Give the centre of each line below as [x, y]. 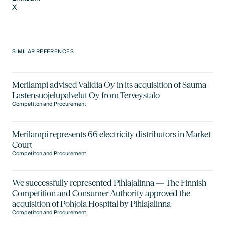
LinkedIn [26, 13]
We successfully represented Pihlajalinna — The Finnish [109, 183]
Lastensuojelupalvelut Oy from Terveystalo [86, 96]
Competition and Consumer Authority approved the [101, 193]
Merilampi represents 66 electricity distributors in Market [112, 134]
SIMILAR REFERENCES [43, 52]
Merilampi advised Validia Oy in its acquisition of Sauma [109, 85]
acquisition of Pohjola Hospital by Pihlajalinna [92, 204]
